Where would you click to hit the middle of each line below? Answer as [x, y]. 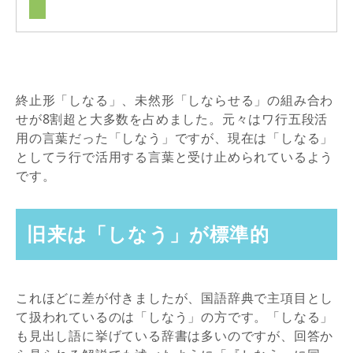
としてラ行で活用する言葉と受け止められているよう [175, 156]
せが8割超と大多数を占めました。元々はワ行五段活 [172, 119]
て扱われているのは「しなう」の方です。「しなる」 [175, 316]
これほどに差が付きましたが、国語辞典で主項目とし [175, 297]
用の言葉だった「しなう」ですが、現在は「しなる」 [175, 137]
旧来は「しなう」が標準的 [148, 234]
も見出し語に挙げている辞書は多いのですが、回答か [175, 335]
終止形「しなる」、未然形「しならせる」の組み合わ [175, 100]
